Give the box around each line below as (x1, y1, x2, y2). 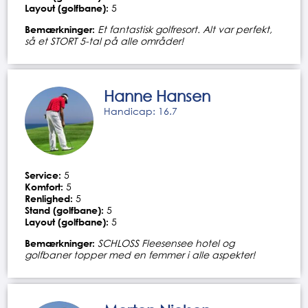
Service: (25, 169, 62, 181)
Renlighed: (25, 192, 74, 205)
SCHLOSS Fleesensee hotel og (98, 237, 235, 250)
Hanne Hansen (104, 87, 211, 106)
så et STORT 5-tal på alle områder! (25, 34, 184, 47)
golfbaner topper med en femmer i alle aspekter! (25, 249, 256, 261)
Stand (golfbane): (25, 204, 104, 217)
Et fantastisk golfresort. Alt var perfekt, (98, 23, 273, 35)
